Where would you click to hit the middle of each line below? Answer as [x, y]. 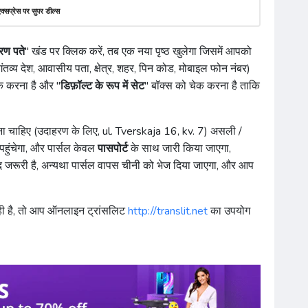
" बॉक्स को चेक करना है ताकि [202, 86]
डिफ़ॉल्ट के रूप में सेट [102, 86]
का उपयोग [229, 211]
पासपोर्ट [113, 149]
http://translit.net [168, 211]
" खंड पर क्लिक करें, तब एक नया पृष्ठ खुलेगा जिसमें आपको [138, 52]
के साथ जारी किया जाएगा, [179, 149]
